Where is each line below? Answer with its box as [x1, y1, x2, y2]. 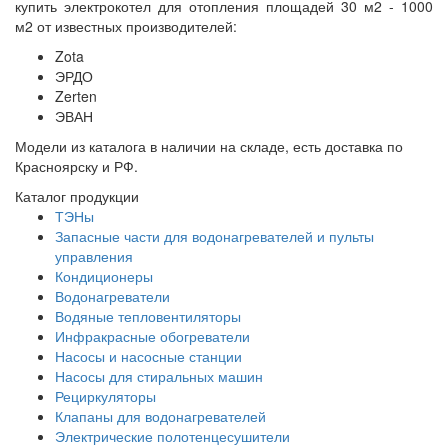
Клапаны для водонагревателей [55, 406, 266, 427]
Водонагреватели [55, 286, 170, 307]
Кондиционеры [55, 266, 153, 287]
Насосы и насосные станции [55, 346, 242, 367]
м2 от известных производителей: [15, 16, 237, 37]
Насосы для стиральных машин [55, 366, 263, 387]
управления [55, 246, 133, 267]
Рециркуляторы [55, 386, 156, 407]
